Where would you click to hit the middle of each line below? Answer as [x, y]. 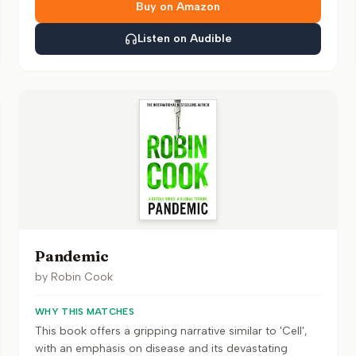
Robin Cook [82, 277]
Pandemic [72, 256]
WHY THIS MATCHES [85, 311]
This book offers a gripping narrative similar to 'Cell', [171, 331]
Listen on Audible [184, 39]
